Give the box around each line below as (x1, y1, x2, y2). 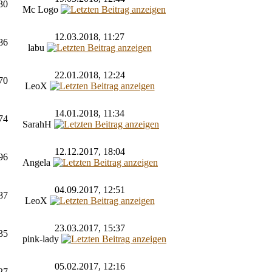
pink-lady (22, 233, 61, 244)
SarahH (22, 118, 54, 129)
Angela (22, 157, 53, 168)
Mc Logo (22, 4, 61, 15)
